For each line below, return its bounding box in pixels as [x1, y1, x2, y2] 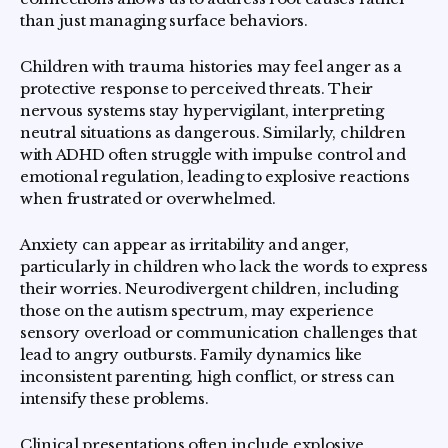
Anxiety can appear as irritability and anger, [20, 235, 349, 254]
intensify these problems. [20, 389, 209, 408]
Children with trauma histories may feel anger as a [20, 57, 403, 76]
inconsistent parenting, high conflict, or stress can [20, 367, 395, 386]
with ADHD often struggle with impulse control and [20, 145, 406, 164]
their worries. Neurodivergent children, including [20, 279, 398, 298]
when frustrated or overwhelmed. [20, 189, 276, 208]
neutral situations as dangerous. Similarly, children [20, 123, 406, 142]
